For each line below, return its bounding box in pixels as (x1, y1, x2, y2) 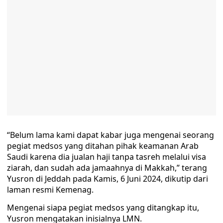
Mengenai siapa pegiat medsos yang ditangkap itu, (7, 202, 199, 213)
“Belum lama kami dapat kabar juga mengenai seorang (7, 129, 214, 140)
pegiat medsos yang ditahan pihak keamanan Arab (7, 140, 199, 151)
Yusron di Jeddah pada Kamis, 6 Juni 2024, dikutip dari (7, 173, 208, 184)
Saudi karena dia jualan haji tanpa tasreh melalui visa (7, 151, 206, 162)
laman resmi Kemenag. (7, 184, 94, 195)
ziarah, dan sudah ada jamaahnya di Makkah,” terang (7, 162, 207, 173)
